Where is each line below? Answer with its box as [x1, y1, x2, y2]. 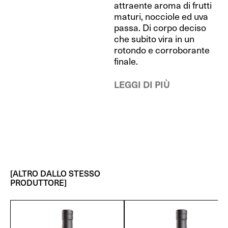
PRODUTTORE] [10, 176, 67, 188]
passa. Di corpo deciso [114, 21, 206, 34]
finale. [114, 54, 138, 67]
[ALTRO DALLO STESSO [10, 167, 100, 179]
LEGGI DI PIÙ [114, 78, 170, 91]
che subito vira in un [114, 32, 194, 45]
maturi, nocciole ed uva [114, 10, 208, 22]
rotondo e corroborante [114, 43, 210, 56]
